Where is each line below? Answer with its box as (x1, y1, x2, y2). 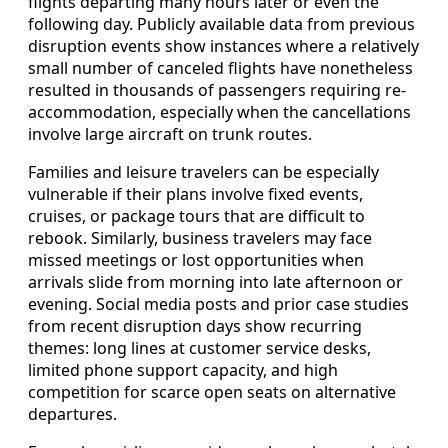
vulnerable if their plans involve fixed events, (28, 183, 363, 206)
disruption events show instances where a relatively (28, 35, 419, 58)
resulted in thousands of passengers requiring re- (28, 79, 406, 102)
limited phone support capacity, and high (28, 359, 338, 382)
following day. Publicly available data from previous (28, 13, 415, 36)
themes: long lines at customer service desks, (28, 337, 371, 360)
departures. (28, 403, 117, 426)
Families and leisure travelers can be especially (28, 161, 379, 184)
